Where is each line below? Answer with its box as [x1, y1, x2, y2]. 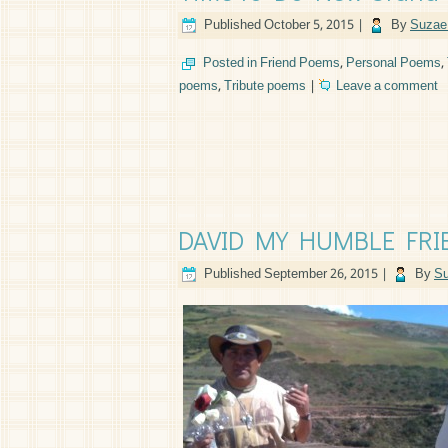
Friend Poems [260, 52, 340, 75]
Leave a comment [336, 75, 438, 98]
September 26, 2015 [264, 263, 378, 286]
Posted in [203, 52, 257, 75]
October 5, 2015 [264, 14, 354, 37]
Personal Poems [346, 52, 441, 75]
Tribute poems [224, 75, 306, 98]
